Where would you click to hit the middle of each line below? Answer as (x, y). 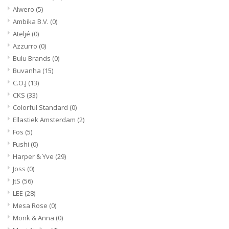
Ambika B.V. (31, 21)
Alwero (24, 9)
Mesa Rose (31, 205)
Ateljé (22, 33)
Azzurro (26, 46)
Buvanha (28, 70)
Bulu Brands (32, 58)
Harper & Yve (34, 156)
